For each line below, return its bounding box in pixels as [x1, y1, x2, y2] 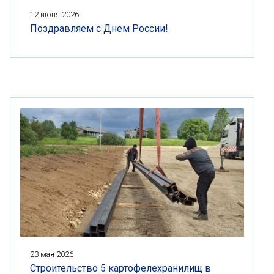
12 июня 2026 [30, 10, 79, 20]
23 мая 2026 [30, 249, 73, 259]
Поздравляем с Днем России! [30, 23, 168, 35]
